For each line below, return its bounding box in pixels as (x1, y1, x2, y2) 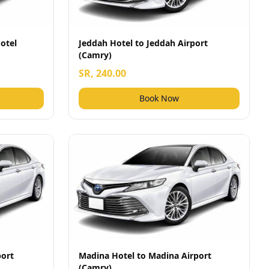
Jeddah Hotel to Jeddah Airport (79, 37, 208, 49)
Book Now (139, 92, 179, 104)
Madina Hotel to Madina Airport (79, 250, 211, 261)
